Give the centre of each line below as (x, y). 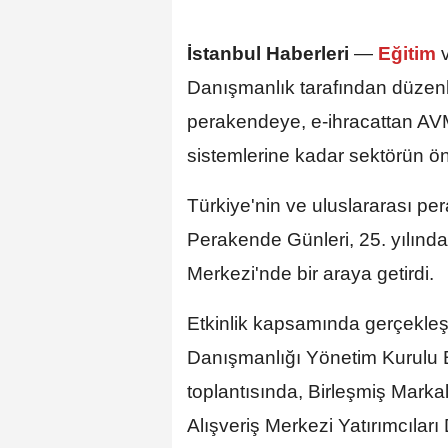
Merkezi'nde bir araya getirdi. (310, 273)
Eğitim (407, 53)
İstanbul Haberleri (268, 53)
